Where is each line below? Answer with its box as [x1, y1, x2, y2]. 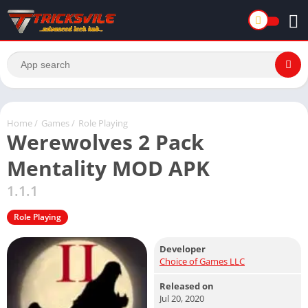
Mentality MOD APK [7, 153, 210, 182]
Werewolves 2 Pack [7, 127, 204, 156]
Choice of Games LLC [159, 254, 245, 267]
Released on [159, 279, 214, 292]
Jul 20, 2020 [159, 291, 204, 305]
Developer [159, 242, 206, 255]
